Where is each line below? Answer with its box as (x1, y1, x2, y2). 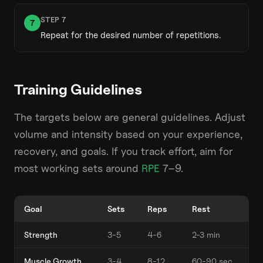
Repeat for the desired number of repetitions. (41, 30, 221, 41)
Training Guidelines (14, 81, 142, 98)
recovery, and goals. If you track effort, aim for (14, 145, 233, 157)
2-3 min (192, 230, 220, 240)
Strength (24, 230, 58, 240)
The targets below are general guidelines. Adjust (14, 111, 245, 123)
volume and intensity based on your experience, (14, 128, 242, 140)
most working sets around (14, 162, 139, 174)
